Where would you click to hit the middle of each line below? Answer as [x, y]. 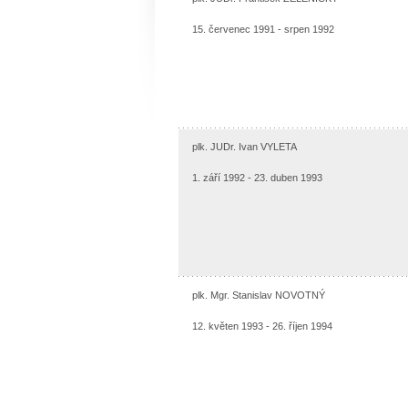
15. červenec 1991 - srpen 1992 [263, 29]
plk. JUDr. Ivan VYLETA [244, 146]
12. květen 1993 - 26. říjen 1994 [262, 326]
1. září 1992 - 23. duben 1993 [257, 177]
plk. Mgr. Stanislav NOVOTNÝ [258, 295]
